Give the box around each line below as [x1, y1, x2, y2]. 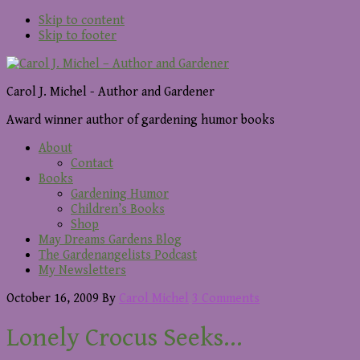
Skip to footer [39, 28, 117, 43]
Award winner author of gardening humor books [6, 112, 275, 128]
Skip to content [39, 13, 125, 28]
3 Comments [192, 291, 260, 306]
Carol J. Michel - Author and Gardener [6, 84, 215, 100]
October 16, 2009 [6, 291, 99, 306]
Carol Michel [119, 291, 189, 306]
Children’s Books [71, 202, 165, 217]
